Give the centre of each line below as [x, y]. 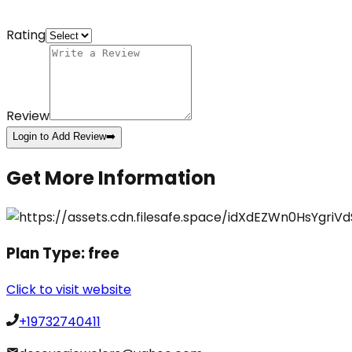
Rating [26, 35]
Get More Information [111, 178]
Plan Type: [47, 253]
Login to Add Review [59, 137]
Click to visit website [69, 289]
